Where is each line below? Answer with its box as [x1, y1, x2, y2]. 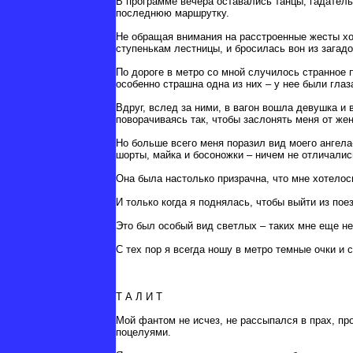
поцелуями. [116, 326, 171, 339]
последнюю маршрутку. [116, 7, 229, 20]
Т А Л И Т [116, 291, 162, 303]
